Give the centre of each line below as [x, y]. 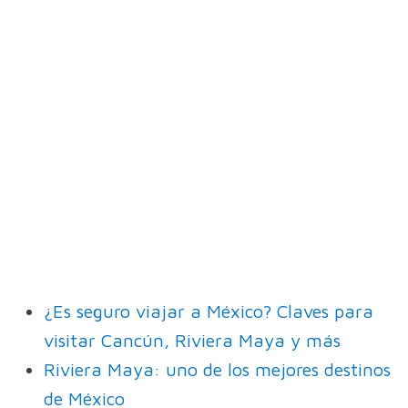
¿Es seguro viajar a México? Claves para [209, 311]
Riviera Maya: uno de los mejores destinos [217, 370]
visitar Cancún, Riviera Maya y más [192, 341]
